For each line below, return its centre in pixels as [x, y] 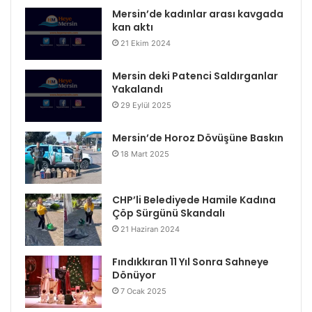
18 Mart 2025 [145, 154]
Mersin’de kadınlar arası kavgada [198, 14]
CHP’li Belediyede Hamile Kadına [194, 200]
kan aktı [133, 27]
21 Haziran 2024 [150, 229]
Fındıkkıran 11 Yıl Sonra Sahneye [190, 262]
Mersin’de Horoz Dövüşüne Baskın [198, 138]
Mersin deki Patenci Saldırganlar [195, 76]
